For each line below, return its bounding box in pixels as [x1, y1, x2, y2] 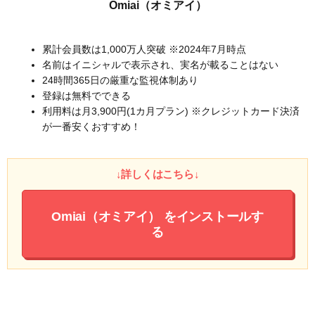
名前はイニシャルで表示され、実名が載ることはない [42, 58, 278, 70]
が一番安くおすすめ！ [42, 120, 141, 132]
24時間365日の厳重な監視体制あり [42, 74, 198, 86]
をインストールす [160, 209, 264, 224]
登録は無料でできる [42, 89, 131, 101]
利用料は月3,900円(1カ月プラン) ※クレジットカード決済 [42, 105, 300, 117]
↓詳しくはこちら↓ [115, 167, 200, 180]
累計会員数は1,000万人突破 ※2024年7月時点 [42, 43, 246, 55]
